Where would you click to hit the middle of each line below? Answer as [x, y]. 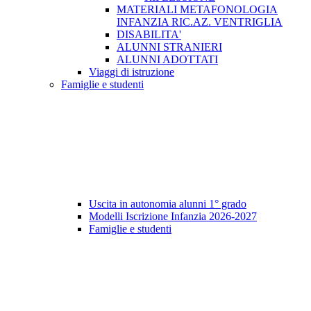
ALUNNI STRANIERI [169, 47]
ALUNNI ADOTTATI [167, 60]
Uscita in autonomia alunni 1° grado [168, 204]
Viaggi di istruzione [132, 72]
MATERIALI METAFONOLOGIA [197, 10]
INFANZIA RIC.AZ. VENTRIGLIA [200, 22]
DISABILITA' [149, 35]
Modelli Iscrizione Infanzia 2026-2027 [173, 217]
